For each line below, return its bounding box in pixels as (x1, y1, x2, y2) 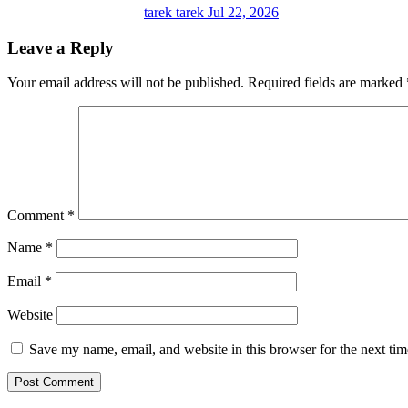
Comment (7, 208, 67, 224)
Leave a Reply (7, 37, 114, 57)
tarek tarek (144, 4, 208, 20)
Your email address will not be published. (7, 75, 244, 91)
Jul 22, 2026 (208, 4, 279, 20)
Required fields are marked (248, 75, 406, 91)
